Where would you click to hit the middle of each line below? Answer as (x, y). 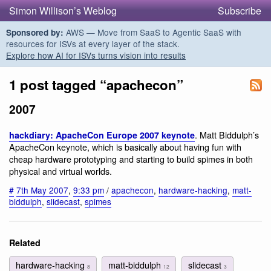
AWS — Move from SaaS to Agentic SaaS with (152, 32)
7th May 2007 (42, 190)
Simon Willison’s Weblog (63, 11)
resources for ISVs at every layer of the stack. (93, 44)
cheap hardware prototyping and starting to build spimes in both (131, 159)
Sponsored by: (35, 32)
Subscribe (240, 11)
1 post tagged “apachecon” (96, 85)
